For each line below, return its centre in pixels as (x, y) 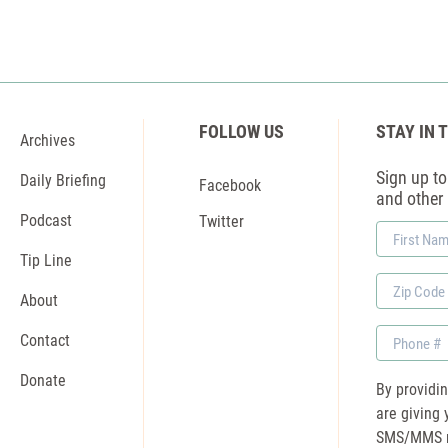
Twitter (221, 220)
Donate (43, 379)
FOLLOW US (241, 131)
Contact (45, 339)
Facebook (229, 184)
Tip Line (46, 259)
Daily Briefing (63, 179)
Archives (47, 139)
